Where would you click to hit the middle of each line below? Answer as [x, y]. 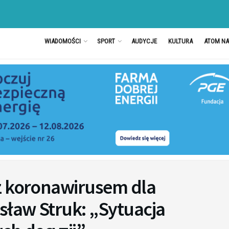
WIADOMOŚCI [62, 41]
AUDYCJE [144, 41]
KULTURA [180, 41]
